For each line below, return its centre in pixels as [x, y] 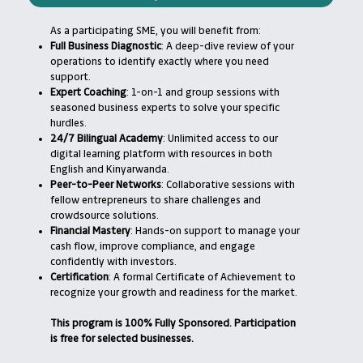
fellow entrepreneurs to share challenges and [156, 200]
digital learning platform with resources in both [162, 154]
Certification [80, 277]
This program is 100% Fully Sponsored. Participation [173, 323]
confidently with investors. [114, 261]
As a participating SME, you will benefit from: [156, 30]
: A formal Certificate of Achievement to [203, 277]
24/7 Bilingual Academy [107, 138]
